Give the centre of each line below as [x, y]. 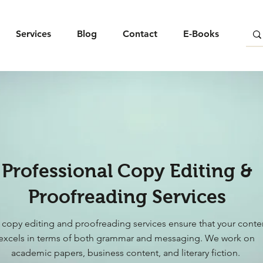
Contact [140, 34]
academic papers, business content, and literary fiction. [127, 252]
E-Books [201, 34]
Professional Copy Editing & [127, 171]
